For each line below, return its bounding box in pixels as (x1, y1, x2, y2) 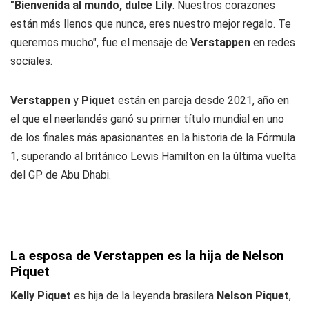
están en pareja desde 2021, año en (118, 94, 289, 107)
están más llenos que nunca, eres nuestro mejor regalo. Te (10, 17, 291, 30)
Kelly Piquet (10, 289, 74, 302)
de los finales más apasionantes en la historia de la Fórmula (10, 131, 295, 144)
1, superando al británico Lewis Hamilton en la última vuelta (10, 150, 296, 163)
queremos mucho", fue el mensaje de (10, 36, 190, 49)
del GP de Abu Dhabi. (10, 168, 111, 181)
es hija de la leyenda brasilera (74, 289, 214, 302)
